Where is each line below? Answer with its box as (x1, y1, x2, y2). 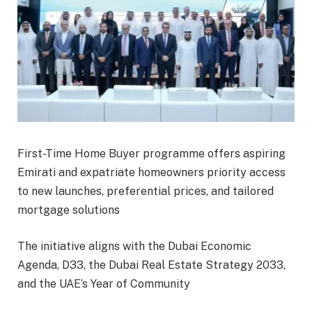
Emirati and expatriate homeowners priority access (17, 166, 286, 180)
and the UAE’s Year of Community (17, 276, 190, 290)
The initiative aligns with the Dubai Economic (17, 239, 251, 253)
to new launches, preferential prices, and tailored (17, 185, 274, 198)
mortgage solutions (17, 203, 120, 217)
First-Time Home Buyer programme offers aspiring (17, 147, 286, 161)
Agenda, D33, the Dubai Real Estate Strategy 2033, (17, 258, 286, 272)
